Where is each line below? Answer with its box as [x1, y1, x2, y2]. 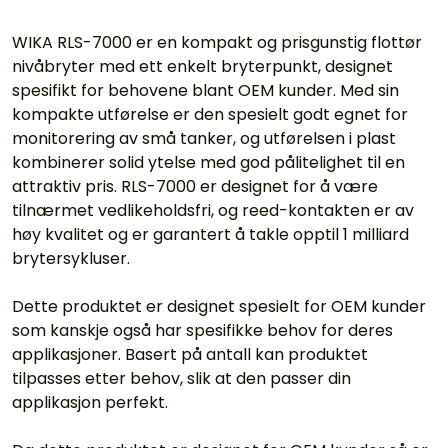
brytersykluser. [12, 246, 130, 270]
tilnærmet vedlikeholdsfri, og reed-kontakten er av [12, 198, 414, 222]
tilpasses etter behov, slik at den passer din [12, 366, 351, 390]
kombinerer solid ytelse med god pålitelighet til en [12, 150, 405, 174]
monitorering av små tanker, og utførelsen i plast [12, 126, 396, 150]
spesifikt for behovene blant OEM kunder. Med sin [12, 78, 399, 102]
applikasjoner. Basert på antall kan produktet [12, 342, 368, 366]
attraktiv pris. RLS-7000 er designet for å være [12, 174, 378, 198]
